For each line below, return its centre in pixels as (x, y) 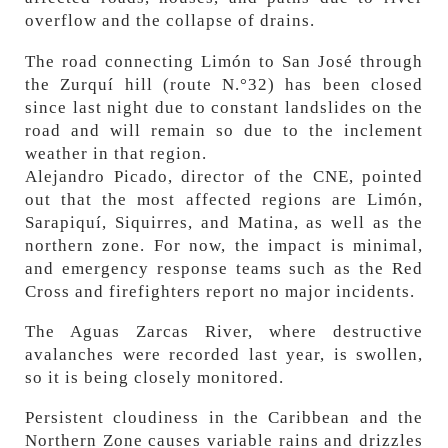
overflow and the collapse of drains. (170, 21)
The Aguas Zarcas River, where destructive (224, 331)
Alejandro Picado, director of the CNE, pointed (224, 176)
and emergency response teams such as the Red (224, 268)
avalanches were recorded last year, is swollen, (224, 354)
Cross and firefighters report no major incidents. (220, 291)
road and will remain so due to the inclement (224, 130)
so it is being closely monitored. (154, 377)
